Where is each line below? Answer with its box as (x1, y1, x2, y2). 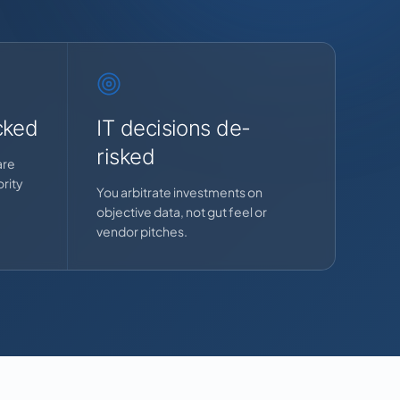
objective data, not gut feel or (96, 204, 268, 220)
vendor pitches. (96, 223, 188, 239)
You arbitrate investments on (96, 184, 263, 200)
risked (96, 144, 155, 170)
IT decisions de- (96, 115, 251, 141)
